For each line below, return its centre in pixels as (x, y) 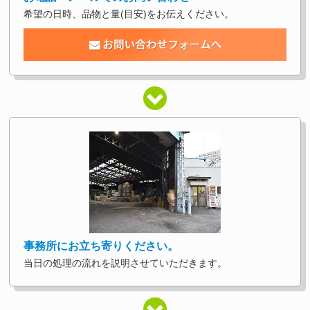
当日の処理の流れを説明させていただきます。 (126, 263)
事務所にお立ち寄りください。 (101, 246)
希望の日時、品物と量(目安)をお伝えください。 (129, 14)
